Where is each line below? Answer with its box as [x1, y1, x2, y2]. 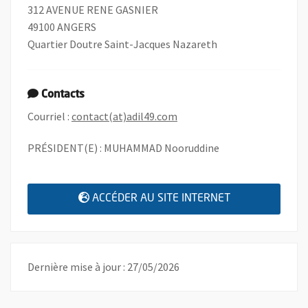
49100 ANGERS [27, 19, 96, 34]
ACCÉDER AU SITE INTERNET [91, 192, 230, 204]
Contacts [41, 89, 85, 100]
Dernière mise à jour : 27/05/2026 [27, 259, 179, 274]
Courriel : [27, 109, 71, 123]
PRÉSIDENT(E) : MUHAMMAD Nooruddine [27, 140, 219, 155]
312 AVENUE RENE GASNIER [27, 2, 158, 16]
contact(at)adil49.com [71, 109, 177, 123]
